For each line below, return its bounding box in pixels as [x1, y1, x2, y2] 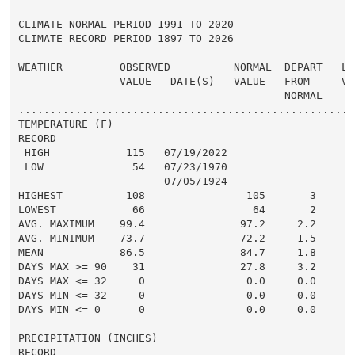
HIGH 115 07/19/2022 [17, 146, 227, 158]
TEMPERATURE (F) [17, 117, 113, 130]
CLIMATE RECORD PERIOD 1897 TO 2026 [17, 32, 234, 44]
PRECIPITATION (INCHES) [17, 331, 158, 344]
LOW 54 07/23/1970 [17, 160, 227, 173]
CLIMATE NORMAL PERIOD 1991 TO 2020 [17, 17, 234, 30]
